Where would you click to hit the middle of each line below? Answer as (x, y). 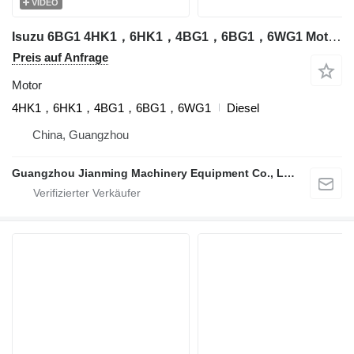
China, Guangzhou (81, 134)
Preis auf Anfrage (60, 57)
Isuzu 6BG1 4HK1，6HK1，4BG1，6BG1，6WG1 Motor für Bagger (335, 36)
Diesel (243, 107)
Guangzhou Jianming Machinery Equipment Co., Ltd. (289, 173)
